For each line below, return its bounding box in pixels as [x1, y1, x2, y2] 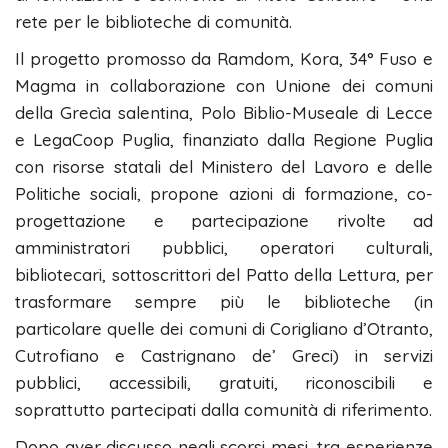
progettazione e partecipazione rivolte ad [15, 209, 433, 231]
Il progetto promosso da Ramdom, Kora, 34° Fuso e [15, 47, 433, 69]
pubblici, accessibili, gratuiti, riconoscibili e [15, 371, 433, 393]
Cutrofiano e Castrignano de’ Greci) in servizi [15, 344, 433, 366]
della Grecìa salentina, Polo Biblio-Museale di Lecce [15, 101, 433, 123]
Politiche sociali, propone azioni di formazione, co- [15, 182, 433, 204]
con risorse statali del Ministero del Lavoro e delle [15, 155, 433, 177]
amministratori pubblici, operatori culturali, [15, 236, 433, 258]
